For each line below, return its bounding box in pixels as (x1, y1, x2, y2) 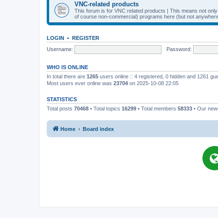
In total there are (47, 73, 87, 79)
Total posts (47, 106, 74, 111)
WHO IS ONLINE (47, 64, 88, 70)
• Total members (136, 106, 178, 111)
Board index (83, 126, 114, 132)
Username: (47, 46, 73, 52)
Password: (166, 46, 192, 52)
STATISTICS (47, 96, 77, 102)
